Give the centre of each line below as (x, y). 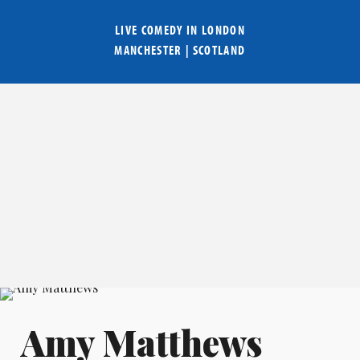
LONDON (223, 30)
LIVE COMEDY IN (158, 30)
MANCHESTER (148, 50)
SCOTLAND (219, 50)
